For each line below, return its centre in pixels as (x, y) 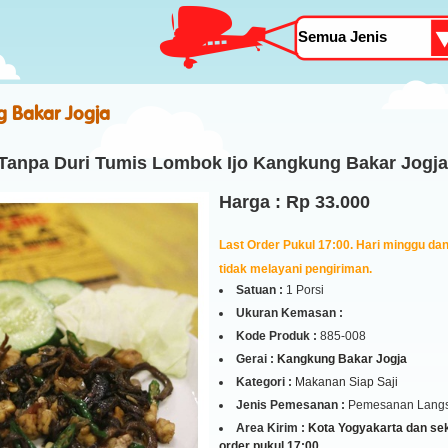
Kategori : (264, 382)
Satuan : (259, 290)
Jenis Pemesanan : (292, 405)
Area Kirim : (272, 428)
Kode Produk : (276, 336)
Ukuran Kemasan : (289, 313)
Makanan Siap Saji (346, 382)
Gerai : (255, 359)
